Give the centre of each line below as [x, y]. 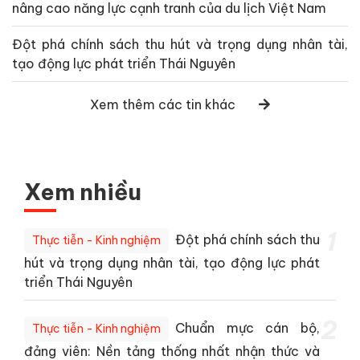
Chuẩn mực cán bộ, [247, 328]
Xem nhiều [83, 192]
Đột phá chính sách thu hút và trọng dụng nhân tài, [180, 45]
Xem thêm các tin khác [163, 105]
